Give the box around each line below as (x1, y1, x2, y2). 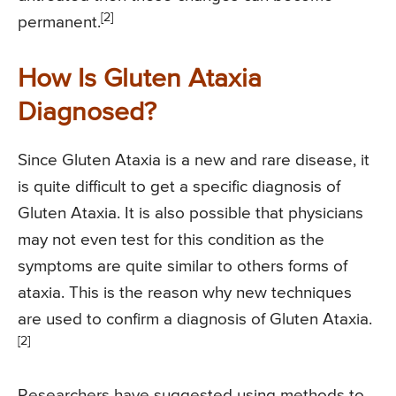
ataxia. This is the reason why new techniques (18, 284, 352, 301)
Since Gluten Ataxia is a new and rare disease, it (18, 151, 369, 169)
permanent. (18, 13, 101, 31)
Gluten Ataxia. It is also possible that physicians (18, 204, 363, 222)
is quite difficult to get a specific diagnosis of (18, 178, 340, 195)
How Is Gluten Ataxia (18, 65, 262, 93)
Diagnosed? (18, 99, 156, 126)
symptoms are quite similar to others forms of (18, 257, 347, 275)
